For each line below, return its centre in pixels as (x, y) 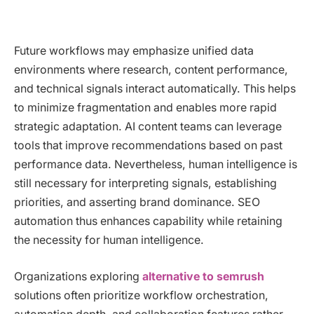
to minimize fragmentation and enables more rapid (145, 107)
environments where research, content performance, (151, 69)
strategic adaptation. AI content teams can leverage (148, 126)
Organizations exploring (77, 276)
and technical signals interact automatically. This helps (155, 88)
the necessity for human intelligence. (109, 240)
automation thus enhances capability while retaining (148, 221)
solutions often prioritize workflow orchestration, (141, 295)
